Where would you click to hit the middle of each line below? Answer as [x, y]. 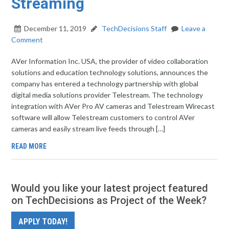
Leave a [194, 28]
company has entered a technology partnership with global [105, 84]
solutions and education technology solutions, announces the [110, 72]
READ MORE [29, 146]
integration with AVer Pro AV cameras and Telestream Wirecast [113, 106]
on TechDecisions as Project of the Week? [109, 200]
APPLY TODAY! [43, 222]
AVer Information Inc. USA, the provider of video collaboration [110, 61]
